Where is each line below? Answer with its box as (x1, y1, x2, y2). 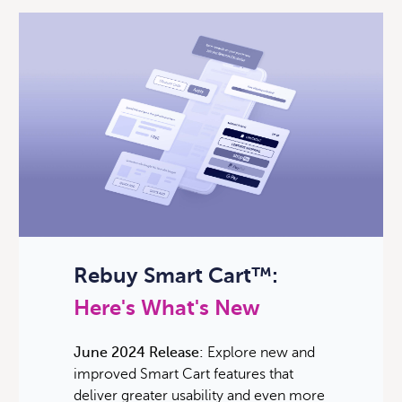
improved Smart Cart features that (73, 365, 293, 382)
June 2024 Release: (73, 344, 204, 361)
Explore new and (203, 344, 315, 361)
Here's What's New (73, 295, 260, 321)
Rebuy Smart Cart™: (73, 263, 278, 289)
